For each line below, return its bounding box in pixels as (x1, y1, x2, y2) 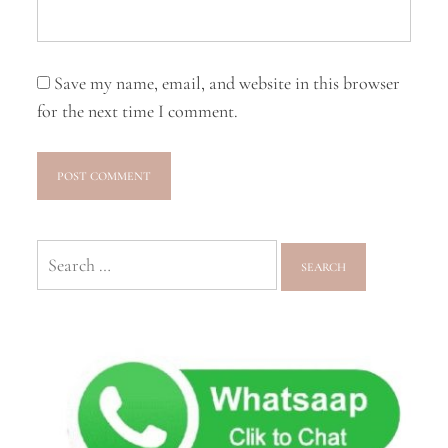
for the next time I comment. (37, 100, 239, 122)
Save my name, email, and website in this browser (54, 72, 401, 94)
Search (36, 242, 84, 264)
